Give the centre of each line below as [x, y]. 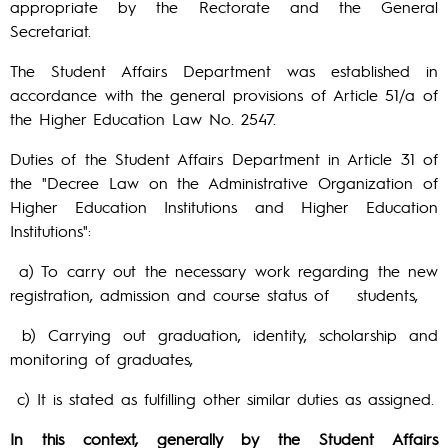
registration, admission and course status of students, [214, 294]
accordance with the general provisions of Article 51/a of [224, 94]
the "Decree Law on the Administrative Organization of [224, 182]
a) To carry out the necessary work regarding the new [224, 270]
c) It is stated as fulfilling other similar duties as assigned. [222, 398]
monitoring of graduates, [101, 358]
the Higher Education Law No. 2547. [143, 118]
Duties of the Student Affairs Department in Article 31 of [224, 158]
